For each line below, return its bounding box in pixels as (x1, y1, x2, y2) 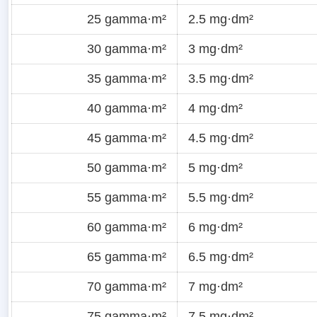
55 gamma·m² (87, 190, 166, 204)
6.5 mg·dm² (188, 249, 253, 264)
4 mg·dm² (188, 100, 243, 115)
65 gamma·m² (87, 249, 166, 264)
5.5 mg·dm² (188, 190, 253, 204)
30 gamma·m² (87, 41, 166, 56)
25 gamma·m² (87, 11, 166, 26)
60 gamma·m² (87, 219, 166, 234)
